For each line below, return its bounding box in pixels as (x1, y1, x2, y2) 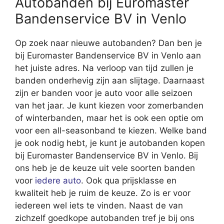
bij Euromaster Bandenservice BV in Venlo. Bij (15, 150, 198, 161)
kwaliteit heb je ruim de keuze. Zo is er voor (15, 188, 190, 198)
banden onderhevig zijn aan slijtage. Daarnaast (15, 75, 204, 86)
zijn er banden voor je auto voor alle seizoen (15, 88, 192, 98)
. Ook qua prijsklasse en (81, 175, 176, 186)
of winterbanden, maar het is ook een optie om (15, 113, 203, 123)
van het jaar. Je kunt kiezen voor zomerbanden (15, 100, 203, 111)
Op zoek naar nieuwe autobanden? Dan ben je (15, 38, 202, 48)
